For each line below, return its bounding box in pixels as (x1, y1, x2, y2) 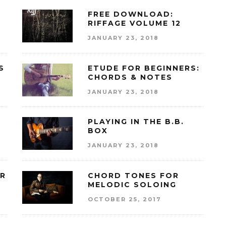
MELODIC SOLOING (88, 180, 177, 190)
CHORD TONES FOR (88, 171, 179, 181)
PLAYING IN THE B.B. (88, 117, 184, 127)
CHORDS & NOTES (88, 72, 173, 82)
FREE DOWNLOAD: (88, 10, 174, 19)
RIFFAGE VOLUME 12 (88, 19, 181, 28)
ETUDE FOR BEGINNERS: (88, 63, 200, 73)
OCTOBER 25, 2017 (88, 195, 161, 203)
